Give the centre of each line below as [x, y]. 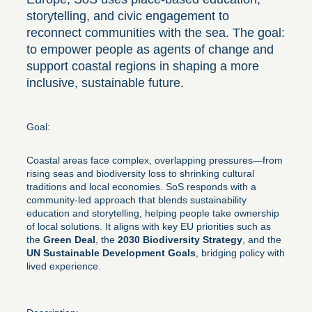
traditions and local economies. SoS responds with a [141, 186]
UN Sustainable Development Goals [111, 252]
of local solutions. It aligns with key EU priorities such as [149, 226]
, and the [262, 239]
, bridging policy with [240, 252]
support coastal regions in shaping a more [143, 66]
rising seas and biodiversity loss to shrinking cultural [140, 173]
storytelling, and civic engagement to [128, 16]
